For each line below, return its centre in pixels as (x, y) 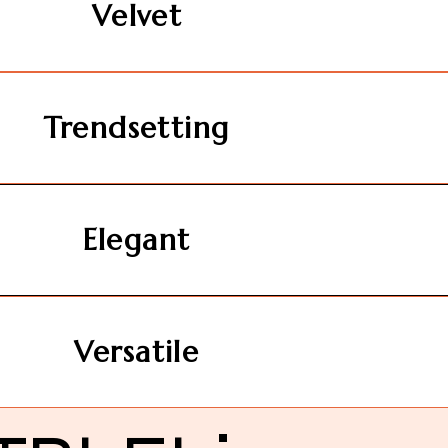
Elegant (136, 240)
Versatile (136, 352)
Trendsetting (136, 128)
